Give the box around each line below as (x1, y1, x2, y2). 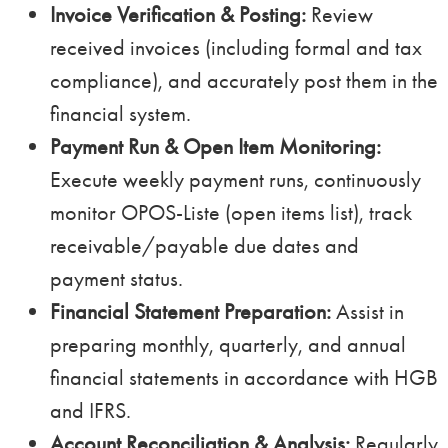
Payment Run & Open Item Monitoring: (50, 133, 381, 161)
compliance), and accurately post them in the (50, 67, 438, 95)
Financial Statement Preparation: (50, 298, 331, 326)
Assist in (331, 298, 404, 326)
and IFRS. (50, 397, 131, 425)
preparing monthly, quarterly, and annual (50, 331, 406, 359)
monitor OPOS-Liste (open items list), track (50, 199, 412, 227)
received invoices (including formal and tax (50, 34, 422, 62)
